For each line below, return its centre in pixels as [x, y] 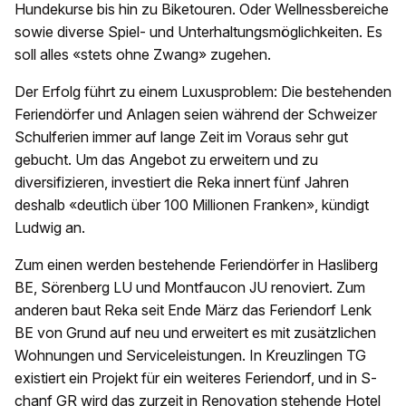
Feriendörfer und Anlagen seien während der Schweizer [196, 115]
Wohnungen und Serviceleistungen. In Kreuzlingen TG [190, 356]
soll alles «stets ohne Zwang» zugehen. [143, 55]
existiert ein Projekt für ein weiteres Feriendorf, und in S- [196, 378]
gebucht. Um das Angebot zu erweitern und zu [166, 160]
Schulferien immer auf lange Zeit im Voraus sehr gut [181, 137]
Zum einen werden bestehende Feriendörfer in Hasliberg [196, 265]
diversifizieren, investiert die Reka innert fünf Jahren [182, 183]
